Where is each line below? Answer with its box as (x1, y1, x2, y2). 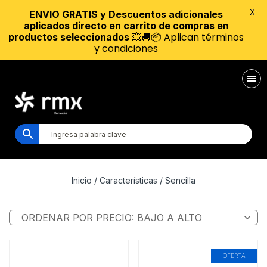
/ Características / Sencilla (92, 175, 195, 185)
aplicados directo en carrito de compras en (23, 20, 229, 32)
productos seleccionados (8, 31, 129, 43)
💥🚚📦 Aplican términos (129, 30, 244, 44)
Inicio (72, 175, 92, 185)
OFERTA (223, 252, 246, 259)
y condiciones (94, 42, 158, 55)
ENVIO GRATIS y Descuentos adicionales (29, 8, 223, 20)
